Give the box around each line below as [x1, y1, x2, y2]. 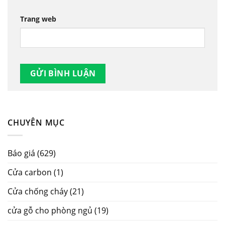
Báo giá [8, 147, 35, 159]
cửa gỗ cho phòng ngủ [8, 204, 92, 216]
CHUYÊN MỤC [8, 117, 65, 129]
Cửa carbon [8, 166, 52, 178]
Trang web [20, 14, 56, 24]
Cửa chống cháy [8, 185, 68, 197]
